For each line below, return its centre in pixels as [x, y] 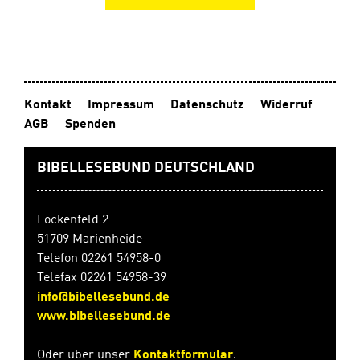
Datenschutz [207, 106]
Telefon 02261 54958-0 [99, 259]
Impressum [121, 106]
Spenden [90, 125]
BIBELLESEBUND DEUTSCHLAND [146, 168]
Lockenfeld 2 [73, 221]
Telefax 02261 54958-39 [102, 278]
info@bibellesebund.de [103, 298]
